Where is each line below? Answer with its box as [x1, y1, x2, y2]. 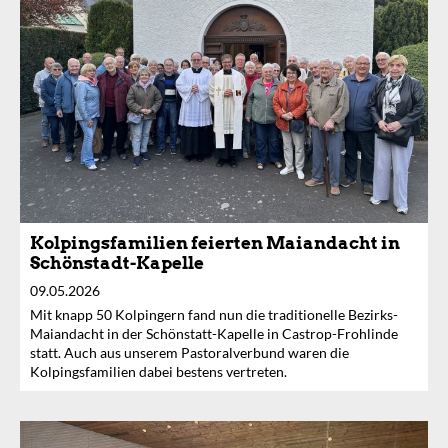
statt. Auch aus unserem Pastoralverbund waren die [30, 344, 349, 362]
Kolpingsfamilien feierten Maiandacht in [30, 233, 400, 254]
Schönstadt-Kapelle [30, 253, 204, 274]
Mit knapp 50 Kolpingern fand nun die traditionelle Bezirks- [30, 306, 398, 324]
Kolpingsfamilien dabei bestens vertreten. [30, 363, 287, 381]
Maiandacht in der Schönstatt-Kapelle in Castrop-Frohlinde [30, 325, 398, 343]
